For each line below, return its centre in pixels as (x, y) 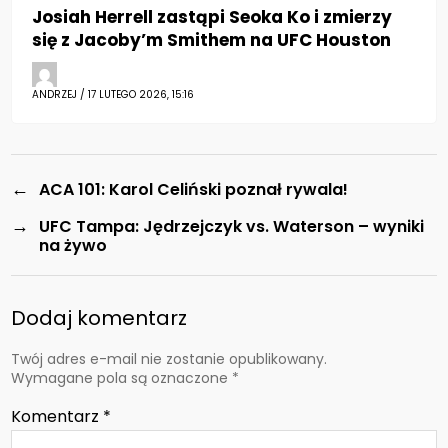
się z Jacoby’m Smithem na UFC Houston (212, 40)
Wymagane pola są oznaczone (122, 378)
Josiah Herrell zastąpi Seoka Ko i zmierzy (212, 17)
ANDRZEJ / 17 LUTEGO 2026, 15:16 (113, 95)
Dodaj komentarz (99, 318)
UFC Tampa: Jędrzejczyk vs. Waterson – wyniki (232, 227)
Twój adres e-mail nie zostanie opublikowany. (169, 359)
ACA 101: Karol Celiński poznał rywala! (194, 190)
